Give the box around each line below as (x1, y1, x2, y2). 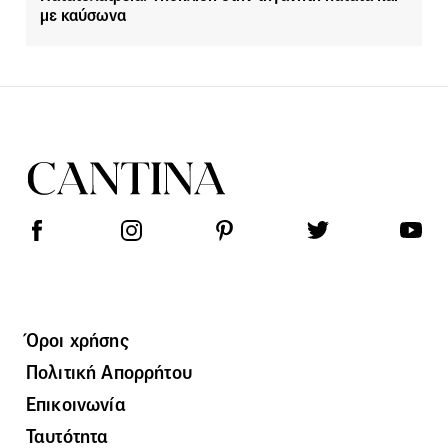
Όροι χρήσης (26, 328, 129, 353)
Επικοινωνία (26, 392, 126, 417)
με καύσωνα (40, 5, 126, 27)
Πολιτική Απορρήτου (26, 360, 192, 385)
